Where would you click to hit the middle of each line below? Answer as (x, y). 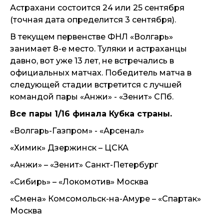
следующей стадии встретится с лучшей (96, 85)
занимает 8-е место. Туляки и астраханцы (98, 49)
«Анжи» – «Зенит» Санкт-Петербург (84, 165)
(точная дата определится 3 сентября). (93, 20)
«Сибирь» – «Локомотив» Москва (79, 182)
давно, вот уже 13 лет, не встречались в (92, 61)
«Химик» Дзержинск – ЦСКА (69, 148)
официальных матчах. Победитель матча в (101, 73)
